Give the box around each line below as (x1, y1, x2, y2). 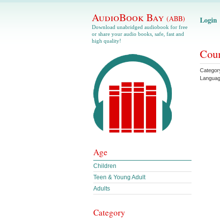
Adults (93, 185, 110, 192)
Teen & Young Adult (93, 174, 145, 181)
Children (93, 163, 116, 169)
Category (93, 207, 125, 218)
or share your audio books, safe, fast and (92, 31, 184, 37)
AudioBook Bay (92, 10, 166, 24)
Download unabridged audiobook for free (92, 24, 188, 30)
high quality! (92, 38, 121, 44)
